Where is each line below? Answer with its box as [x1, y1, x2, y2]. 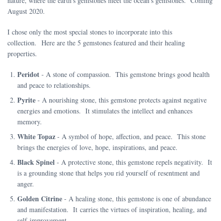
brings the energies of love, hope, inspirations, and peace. [17, 142, 178, 152]
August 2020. [7, 6, 45, 16]
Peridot [17, 69, 39, 79]
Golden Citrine [17, 193, 62, 204]
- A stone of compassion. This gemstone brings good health [39, 69, 210, 79]
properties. [7, 48, 37, 58]
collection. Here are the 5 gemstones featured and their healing [7, 37, 185, 47]
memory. [17, 116, 42, 126]
